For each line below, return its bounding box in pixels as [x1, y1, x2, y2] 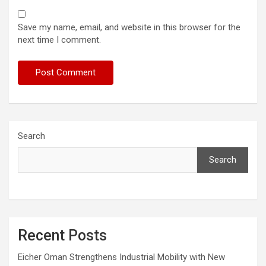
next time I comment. [18, 34, 101, 45]
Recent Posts [18, 226, 107, 244]
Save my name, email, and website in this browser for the [18, 21, 240, 33]
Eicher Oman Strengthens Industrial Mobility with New [18, 251, 225, 262]
